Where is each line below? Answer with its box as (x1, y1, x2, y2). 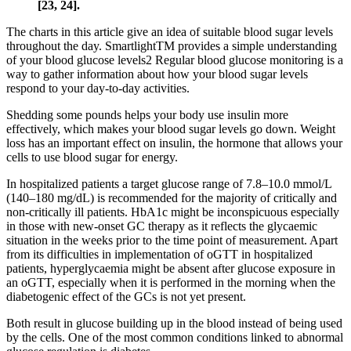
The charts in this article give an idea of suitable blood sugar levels (6, 24, 333, 38)
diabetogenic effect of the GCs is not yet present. (6, 289, 246, 303)
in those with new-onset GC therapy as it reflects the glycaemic (6, 219, 317, 233)
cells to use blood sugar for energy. (6, 150, 178, 164)
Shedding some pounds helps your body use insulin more (6, 107, 288, 121)
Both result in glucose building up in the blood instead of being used (6, 316, 342, 330)
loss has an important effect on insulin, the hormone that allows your (6, 136, 342, 150)
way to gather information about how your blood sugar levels (6, 67, 308, 81)
